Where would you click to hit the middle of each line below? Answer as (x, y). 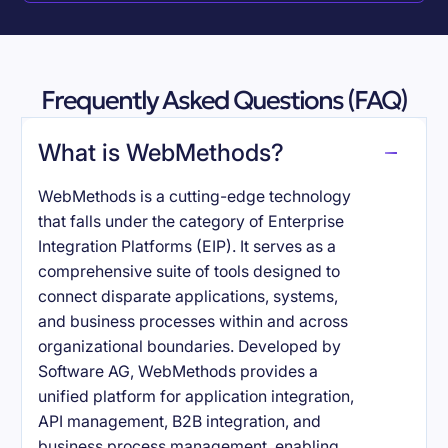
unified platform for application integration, (196, 397)
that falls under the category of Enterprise (191, 222)
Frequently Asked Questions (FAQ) (224, 100)
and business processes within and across (193, 322)
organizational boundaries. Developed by (190, 347)
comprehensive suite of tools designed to (189, 272)
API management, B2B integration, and (180, 422)
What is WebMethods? (161, 153)
